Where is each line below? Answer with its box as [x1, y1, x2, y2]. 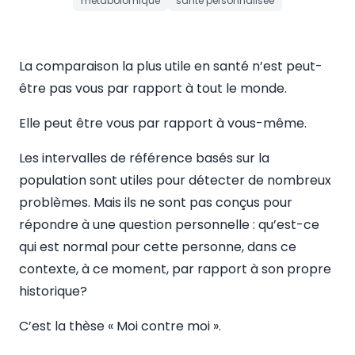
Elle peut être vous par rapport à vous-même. [19, 114, 307, 132]
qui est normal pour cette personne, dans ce [19, 238, 296, 256]
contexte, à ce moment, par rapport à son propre [19, 260, 331, 278]
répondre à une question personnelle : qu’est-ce [19, 216, 319, 234]
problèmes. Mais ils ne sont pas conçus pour [19, 193, 292, 212]
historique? [19, 282, 87, 300]
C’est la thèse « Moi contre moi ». [19, 317, 221, 335]
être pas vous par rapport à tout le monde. [19, 79, 287, 97]
